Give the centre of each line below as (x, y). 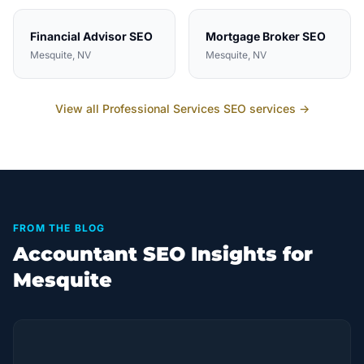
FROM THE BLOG (59, 228)
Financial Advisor (78, 36)
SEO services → (264, 108)
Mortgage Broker (253, 36)
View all (78, 108)
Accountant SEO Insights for (163, 254)
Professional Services (161, 108)
